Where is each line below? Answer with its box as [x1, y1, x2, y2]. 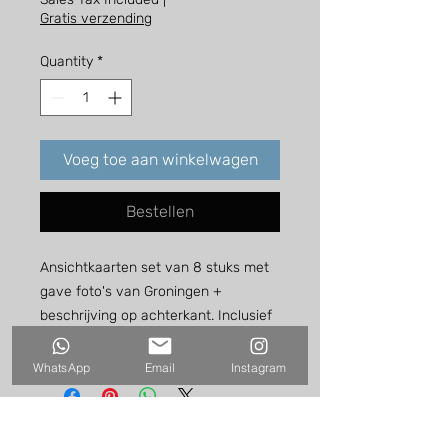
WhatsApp [32, 359, 91, 375]
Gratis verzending [40, 10, 152, 28]
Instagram [230, 359, 287, 375]
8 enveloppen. [40, 331, 131, 349]
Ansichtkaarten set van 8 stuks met [40, 259, 269, 277]
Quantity [40, 53, 93, 71]
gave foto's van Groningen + [40, 283, 222, 301]
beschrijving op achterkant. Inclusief [40, 307, 272, 325]
